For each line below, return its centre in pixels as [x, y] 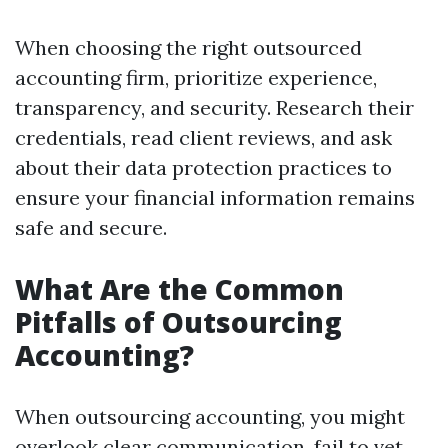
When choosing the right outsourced [188, 48]
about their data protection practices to [203, 168]
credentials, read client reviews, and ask [203, 138]
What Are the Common [179, 289]
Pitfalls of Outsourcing [178, 322]
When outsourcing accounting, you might [210, 417]
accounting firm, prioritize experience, [196, 78]
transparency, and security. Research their [214, 108]
